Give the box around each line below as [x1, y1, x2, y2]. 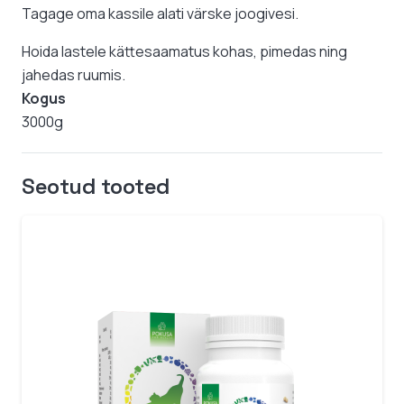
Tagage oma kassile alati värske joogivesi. [22, 4, 298, 24]
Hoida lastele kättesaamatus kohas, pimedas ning [22, 41, 347, 62]
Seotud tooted [22, 172, 170, 201]
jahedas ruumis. [22, 65, 125, 86]
